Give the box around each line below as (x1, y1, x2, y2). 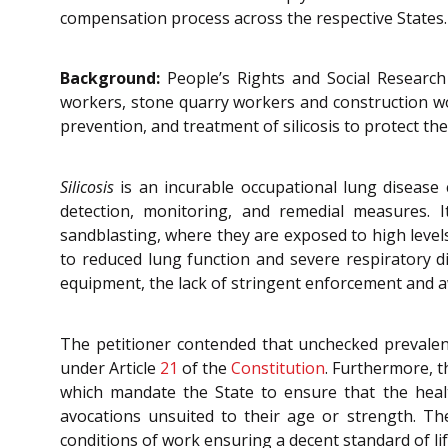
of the (178, 356, 231, 379)
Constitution (231, 356, 325, 379)
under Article (60, 356, 160, 379)
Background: (60, 67, 160, 90)
